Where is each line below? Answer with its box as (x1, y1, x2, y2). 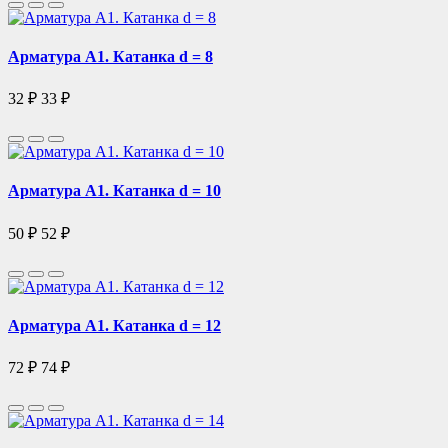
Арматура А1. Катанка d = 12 (8, 316, 221, 334)
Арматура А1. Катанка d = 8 (8, 47, 213, 65)
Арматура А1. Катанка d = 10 (8, 182, 221, 200)
